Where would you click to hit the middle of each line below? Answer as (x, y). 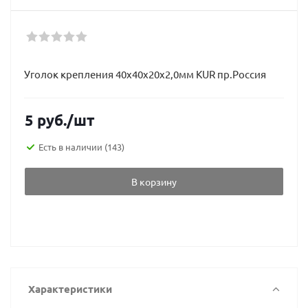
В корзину (154, 181)
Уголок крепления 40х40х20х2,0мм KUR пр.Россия (145, 74)
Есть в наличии (71, 146)
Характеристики (70, 289)
